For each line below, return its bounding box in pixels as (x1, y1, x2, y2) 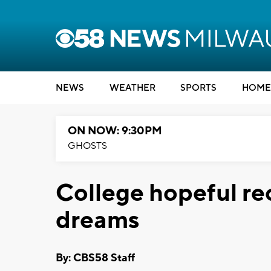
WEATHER (109, 82, 155, 94)
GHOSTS (68, 140, 107, 152)
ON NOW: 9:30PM (68, 124, 162, 138)
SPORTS (180, 82, 217, 94)
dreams (56, 205, 139, 236)
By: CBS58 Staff (56, 250, 135, 265)
